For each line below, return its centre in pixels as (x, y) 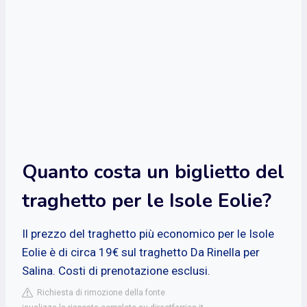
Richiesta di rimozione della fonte (99, 292)
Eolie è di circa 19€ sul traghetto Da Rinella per (141, 252)
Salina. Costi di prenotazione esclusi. (116, 270)
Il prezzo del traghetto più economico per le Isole (148, 233)
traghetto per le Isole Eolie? (147, 200)
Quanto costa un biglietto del (153, 172)
